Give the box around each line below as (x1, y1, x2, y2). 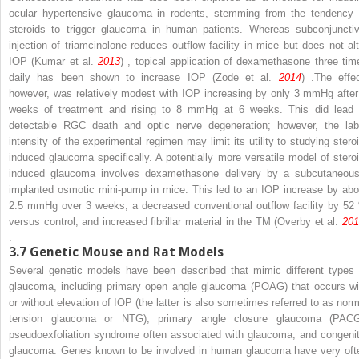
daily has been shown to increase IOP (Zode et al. (9, 71, 279, 83)
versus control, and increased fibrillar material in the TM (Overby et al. (9, 215, 342, 228)
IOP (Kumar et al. (9, 54, 99, 67)
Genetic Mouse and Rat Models (30, 244, 224, 260)
